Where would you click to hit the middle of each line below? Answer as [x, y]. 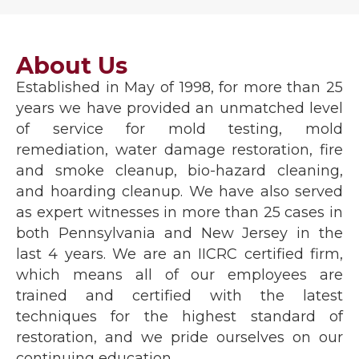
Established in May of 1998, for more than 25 [179, 87]
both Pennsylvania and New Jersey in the [179, 233]
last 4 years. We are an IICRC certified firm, [179, 254]
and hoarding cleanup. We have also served [179, 192]
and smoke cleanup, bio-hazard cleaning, [179, 171]
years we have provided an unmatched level [179, 108]
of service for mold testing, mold [179, 129]
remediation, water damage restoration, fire [179, 150]
